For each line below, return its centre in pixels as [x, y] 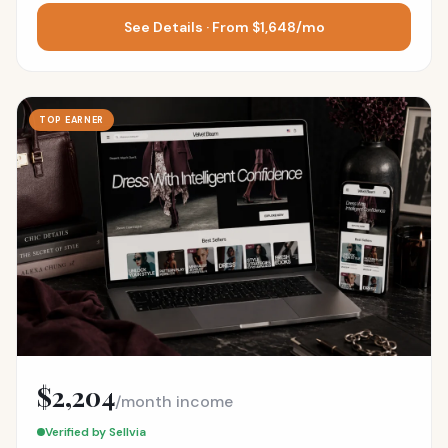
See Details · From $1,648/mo [224, 26]
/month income [174, 401]
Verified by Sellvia [95, 431]
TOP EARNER [72, 119]
